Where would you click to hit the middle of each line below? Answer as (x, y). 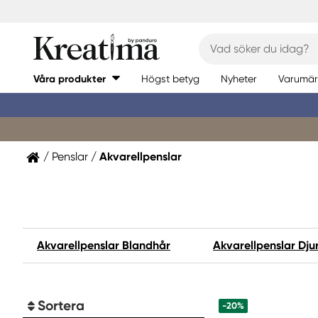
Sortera (61, 306)
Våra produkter (70, 79)
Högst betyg (170, 78)
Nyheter (239, 78)
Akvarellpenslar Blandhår (104, 245)
